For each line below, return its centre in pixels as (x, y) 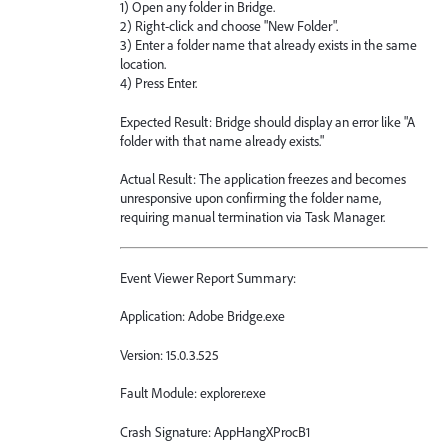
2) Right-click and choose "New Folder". (229, 26)
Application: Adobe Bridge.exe (202, 316)
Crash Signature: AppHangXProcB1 (215, 431)
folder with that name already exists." (222, 140)
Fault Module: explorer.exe (193, 393)
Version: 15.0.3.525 (169, 354)
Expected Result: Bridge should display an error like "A (267, 121)
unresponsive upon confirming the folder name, (250, 198)
